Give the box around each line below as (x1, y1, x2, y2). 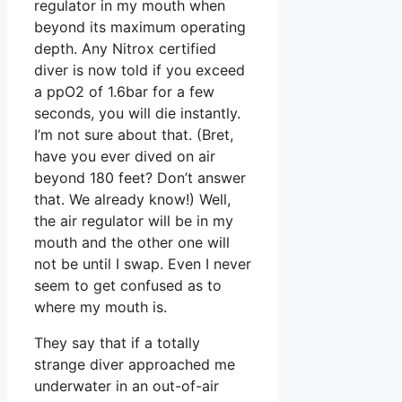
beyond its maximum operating (34, 17, 246, 36)
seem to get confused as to (34, 275, 222, 294)
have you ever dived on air (34, 146, 215, 165)
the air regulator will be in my (34, 211, 233, 230)
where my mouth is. (34, 297, 167, 316)
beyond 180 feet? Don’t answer (34, 168, 246, 187)
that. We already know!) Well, (34, 189, 231, 208)
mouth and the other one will (34, 232, 230, 251)
